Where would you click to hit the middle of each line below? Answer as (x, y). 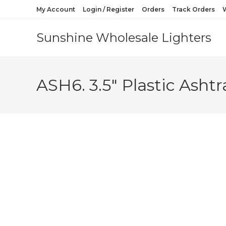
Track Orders (193, 9)
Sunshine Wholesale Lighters (124, 38)
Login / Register (108, 9)
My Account (56, 9)
